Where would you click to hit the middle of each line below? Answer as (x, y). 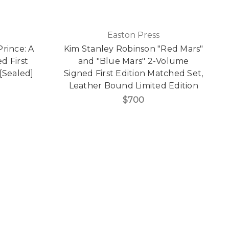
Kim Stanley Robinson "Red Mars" (133, 49)
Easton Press (134, 35)
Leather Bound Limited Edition (133, 86)
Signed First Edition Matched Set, (134, 74)
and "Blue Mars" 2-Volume (133, 61)
